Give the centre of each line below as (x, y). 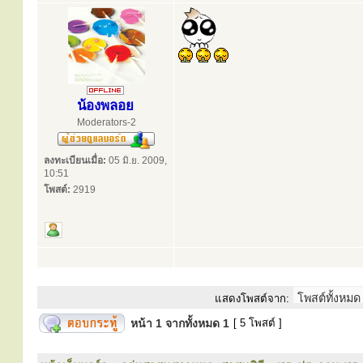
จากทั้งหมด (192, 323)
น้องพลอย (105, 106)
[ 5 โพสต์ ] (258, 323)
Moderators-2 (106, 122)
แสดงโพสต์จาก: (252, 299)
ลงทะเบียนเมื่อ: (75, 160)
